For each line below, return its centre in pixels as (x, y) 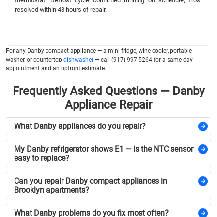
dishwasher (78, 59)
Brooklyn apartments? (52, 190)
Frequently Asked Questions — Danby (108, 91)
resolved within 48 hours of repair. (61, 9)
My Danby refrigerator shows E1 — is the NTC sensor (104, 149)
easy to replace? (42, 158)
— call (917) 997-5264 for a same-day (143, 59)
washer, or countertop (35, 59)
